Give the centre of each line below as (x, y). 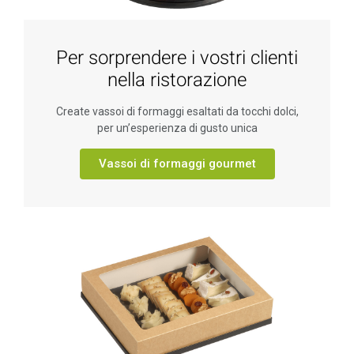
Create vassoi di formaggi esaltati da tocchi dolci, (177, 111)
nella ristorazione (177, 80)
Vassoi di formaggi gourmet (177, 163)
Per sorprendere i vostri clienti (177, 58)
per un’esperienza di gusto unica (177, 128)
